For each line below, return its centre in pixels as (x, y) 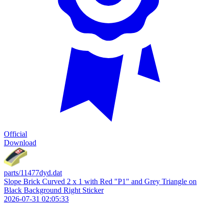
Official (15, 134)
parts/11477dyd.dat (33, 173)
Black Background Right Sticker (54, 190)
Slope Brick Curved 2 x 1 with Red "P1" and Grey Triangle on (100, 181)
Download (20, 143)
